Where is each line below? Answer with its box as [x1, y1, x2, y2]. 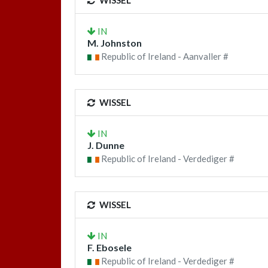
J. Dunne [87, 139, 124, 151]
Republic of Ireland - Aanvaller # [99, 51, 229, 62]
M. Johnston [87, 37, 142, 48]
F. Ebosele [87, 242, 132, 253]
